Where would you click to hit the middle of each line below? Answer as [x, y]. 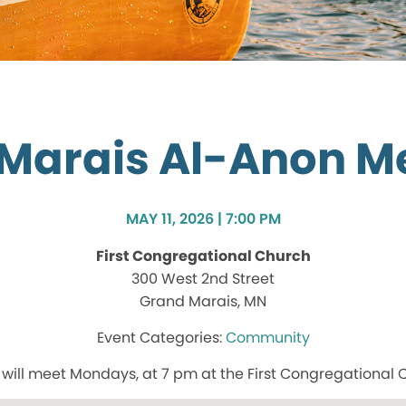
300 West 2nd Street [203, 279]
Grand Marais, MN [203, 302]
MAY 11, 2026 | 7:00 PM [203, 219]
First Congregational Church [203, 256]
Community [267, 338]
